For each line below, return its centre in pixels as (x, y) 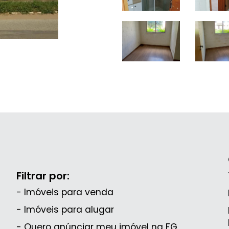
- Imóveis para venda (65, 192)
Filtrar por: (43, 176)
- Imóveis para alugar (65, 209)
